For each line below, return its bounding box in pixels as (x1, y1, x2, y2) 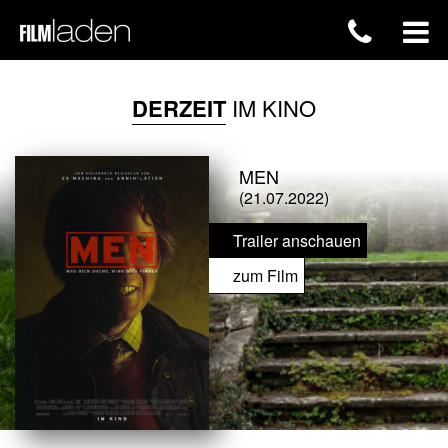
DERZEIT (132, 92, 226, 124)
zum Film (233, 264, 298, 287)
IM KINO (226, 92, 316, 123)
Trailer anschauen (233, 229, 361, 252)
